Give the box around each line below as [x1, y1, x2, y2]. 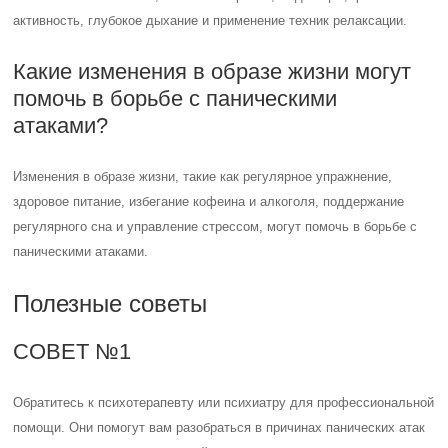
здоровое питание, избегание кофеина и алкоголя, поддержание [13, 193, 405, 209]
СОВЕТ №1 [13, 338, 132, 364]
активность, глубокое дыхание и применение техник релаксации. [13, 12, 408, 28]
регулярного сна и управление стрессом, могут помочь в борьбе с [13, 218, 418, 234]
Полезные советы [13, 289, 208, 317]
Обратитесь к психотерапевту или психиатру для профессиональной [13, 394, 435, 410]
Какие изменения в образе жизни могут [13, 58, 412, 84]
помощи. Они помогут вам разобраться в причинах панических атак [13, 419, 426, 435]
